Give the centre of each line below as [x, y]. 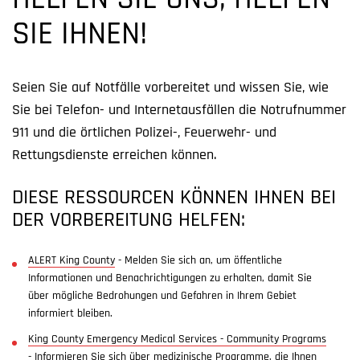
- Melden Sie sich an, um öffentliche [198, 261]
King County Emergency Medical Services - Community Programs [177, 340]
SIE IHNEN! [80, 35]
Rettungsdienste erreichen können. [114, 155]
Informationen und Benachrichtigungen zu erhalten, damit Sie [170, 278]
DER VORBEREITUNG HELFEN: [129, 221]
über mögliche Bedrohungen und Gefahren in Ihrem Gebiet [162, 296]
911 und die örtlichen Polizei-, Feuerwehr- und [144, 133]
